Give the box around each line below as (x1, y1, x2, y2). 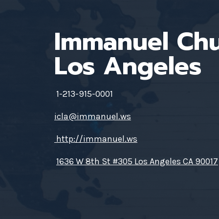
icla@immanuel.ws (54, 111, 131, 122)
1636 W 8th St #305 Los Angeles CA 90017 (56, 156, 218, 167)
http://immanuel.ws (54, 133, 137, 144)
